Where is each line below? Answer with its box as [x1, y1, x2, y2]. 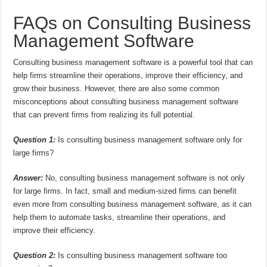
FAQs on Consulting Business [13, 13, 252, 33]
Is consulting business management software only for [55, 135, 243, 145]
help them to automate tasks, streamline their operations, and [13, 213, 226, 222]
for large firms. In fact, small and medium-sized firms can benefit [13, 187, 237, 196]
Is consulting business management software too [55, 251, 228, 260]
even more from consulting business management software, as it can [13, 200, 252, 209]
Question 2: [13, 251, 56, 260]
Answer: [13, 173, 44, 183]
